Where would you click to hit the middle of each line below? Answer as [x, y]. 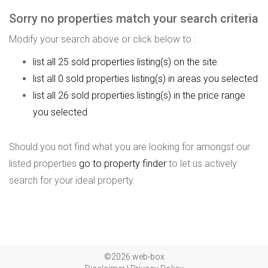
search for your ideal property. [72, 180]
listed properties [44, 164]
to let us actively [202, 164]
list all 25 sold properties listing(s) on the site [125, 62]
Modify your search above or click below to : [102, 39]
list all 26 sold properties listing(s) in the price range [139, 95]
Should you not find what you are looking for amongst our [130, 147]
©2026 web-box [134, 257]
